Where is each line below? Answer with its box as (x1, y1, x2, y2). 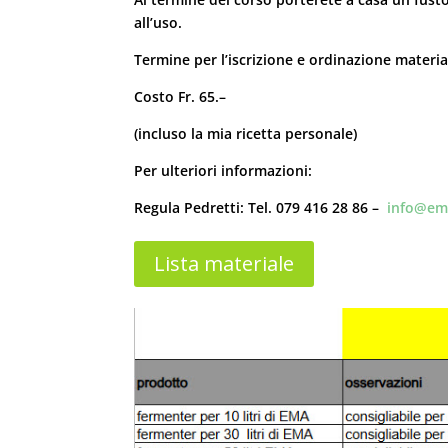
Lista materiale (154, 249, 295, 277)
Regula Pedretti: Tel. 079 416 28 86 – (134, 197, 388, 217)
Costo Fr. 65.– (134, 86, 227, 106)
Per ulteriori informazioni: (134, 160, 313, 180)
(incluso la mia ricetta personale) (134, 123, 358, 143)
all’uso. (134, 12, 183, 32)
